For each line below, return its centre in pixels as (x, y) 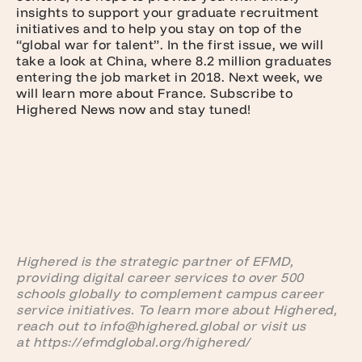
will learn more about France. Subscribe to (154, 93)
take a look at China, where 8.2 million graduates (174, 61)
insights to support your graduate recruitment (168, 13)
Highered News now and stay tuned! (134, 109)
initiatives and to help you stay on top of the (159, 29)
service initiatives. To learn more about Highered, (177, 310)
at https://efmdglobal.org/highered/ (133, 342)
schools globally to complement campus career (170, 294)
